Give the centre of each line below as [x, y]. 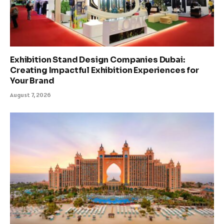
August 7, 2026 [30, 94]
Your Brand [32, 80]
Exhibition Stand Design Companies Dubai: [97, 59]
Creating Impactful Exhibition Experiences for [104, 70]
